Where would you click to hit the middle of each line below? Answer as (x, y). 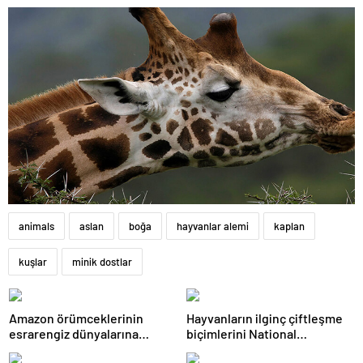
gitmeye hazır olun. (63, 348)
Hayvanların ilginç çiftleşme (265, 318)
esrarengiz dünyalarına (74, 333)
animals (36, 226)
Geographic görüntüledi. (256, 348)
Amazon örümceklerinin (76, 318)
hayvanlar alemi (213, 226)
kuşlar (33, 261)
